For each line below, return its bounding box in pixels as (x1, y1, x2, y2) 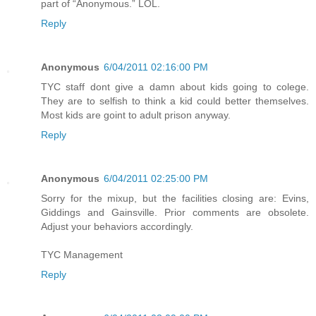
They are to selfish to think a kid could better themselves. (41, 95, 309, 107)
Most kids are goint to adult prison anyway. (41, 109, 231, 121)
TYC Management (41, 249, 123, 261)
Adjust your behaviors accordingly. (41, 221, 193, 233)
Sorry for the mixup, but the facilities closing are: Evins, (41, 193, 309, 205)
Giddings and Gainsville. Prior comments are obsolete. (41, 207, 309, 219)
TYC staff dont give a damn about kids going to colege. (41, 81, 309, 93)
